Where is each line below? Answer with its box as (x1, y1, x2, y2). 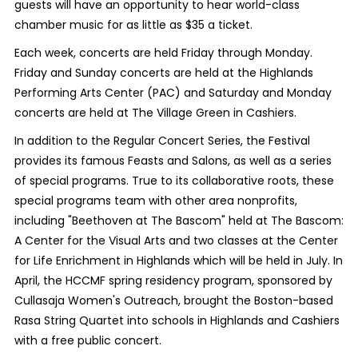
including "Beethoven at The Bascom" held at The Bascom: (14, 213, 344, 229)
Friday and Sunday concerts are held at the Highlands (14, 65, 313, 82)
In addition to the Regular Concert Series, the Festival (14, 133, 310, 149)
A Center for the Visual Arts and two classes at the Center (14, 233, 338, 249)
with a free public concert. (14, 332, 161, 349)
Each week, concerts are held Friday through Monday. (14, 45, 312, 62)
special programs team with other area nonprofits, (14, 193, 297, 209)
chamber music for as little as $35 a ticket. (14, 17, 253, 34)
